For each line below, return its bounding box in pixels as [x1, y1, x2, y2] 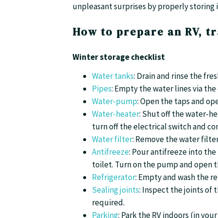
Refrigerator [92, 172, 135, 182]
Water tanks [92, 71, 134, 81]
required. [92, 197, 125, 208]
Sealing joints [92, 184, 139, 195]
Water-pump [92, 96, 137, 107]
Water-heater [92, 109, 139, 119]
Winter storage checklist [73, 52, 165, 62]
